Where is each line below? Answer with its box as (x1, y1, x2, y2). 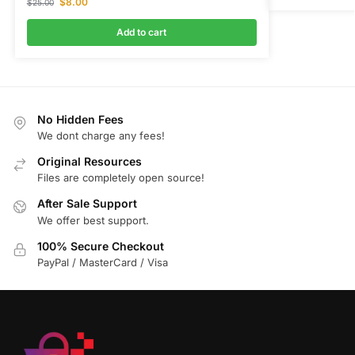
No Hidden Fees (37, 112, 124, 126)
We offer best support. (37, 213, 149, 227)
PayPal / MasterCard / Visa (37, 256, 168, 269)
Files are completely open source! (37, 171, 204, 185)
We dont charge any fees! (37, 129, 165, 142)
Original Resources (37, 155, 142, 168)
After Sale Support (37, 197, 137, 211)
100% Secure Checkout (37, 239, 164, 253)
